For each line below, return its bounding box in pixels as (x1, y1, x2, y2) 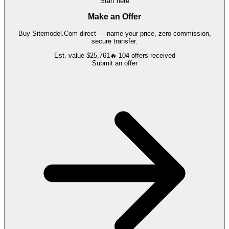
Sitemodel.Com (32, 30, 78, 38)
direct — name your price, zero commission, (77, 30, 211, 38)
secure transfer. (91, 37, 138, 45)
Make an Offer (88, 12, 141, 21)
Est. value (54, 52, 86, 60)
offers (131, 52, 148, 60)
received (148, 52, 175, 60)
